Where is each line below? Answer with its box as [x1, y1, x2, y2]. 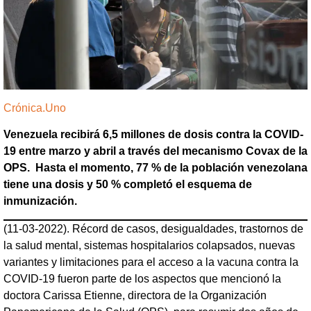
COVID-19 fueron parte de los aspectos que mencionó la [3, 273, 281, 285]
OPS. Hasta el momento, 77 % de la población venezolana [3, 161, 308, 174]
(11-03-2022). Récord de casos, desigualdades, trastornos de [3, 223, 303, 235]
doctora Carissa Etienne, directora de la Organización [3, 289, 267, 302]
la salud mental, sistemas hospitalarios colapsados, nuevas [3, 239, 295, 252]
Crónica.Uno [3, 101, 66, 114]
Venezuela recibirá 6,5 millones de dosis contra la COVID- [3, 128, 303, 140]
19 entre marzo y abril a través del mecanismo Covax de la [3, 144, 308, 157]
